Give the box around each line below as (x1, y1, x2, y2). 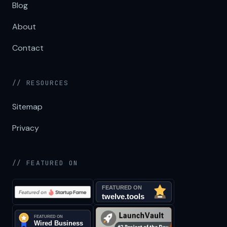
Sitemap (12, 101, 43, 112)
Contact (12, 43, 44, 54)
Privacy (12, 123, 39, 134)
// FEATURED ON (12, 159, 79, 168)
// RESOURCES (12, 79, 69, 88)
